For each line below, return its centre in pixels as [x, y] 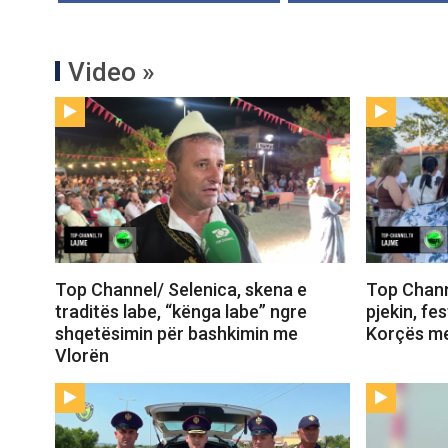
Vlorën [82, 356]
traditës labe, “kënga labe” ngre [181, 312]
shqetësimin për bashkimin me [176, 334]
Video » [111, 72]
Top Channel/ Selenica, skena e [181, 290]
